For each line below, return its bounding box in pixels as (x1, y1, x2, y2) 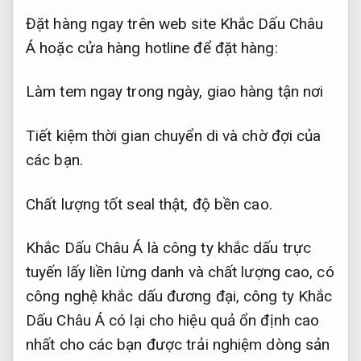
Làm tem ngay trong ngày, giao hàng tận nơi (26, 82, 324, 102)
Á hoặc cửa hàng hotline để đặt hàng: (26, 38, 278, 57)
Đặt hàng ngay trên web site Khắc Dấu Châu (26, 14, 324, 33)
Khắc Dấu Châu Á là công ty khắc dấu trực (26, 239, 312, 258)
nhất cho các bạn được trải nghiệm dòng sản (26, 335, 330, 355)
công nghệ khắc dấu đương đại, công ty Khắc (26, 287, 333, 306)
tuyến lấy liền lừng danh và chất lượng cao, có (26, 263, 334, 282)
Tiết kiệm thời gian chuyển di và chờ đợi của (26, 126, 322, 145)
